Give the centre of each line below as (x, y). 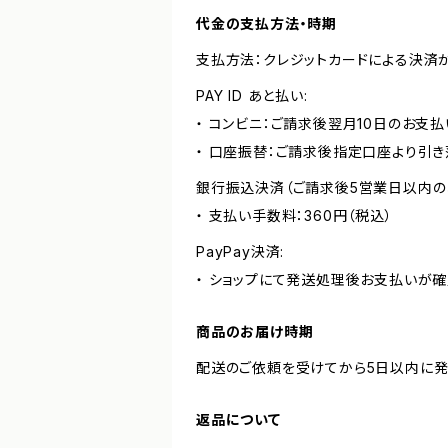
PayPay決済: (240, 251)
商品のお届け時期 (255, 331)
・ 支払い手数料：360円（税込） (294, 215)
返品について (238, 419)
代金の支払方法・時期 (267, 23)
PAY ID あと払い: (252, 95)
